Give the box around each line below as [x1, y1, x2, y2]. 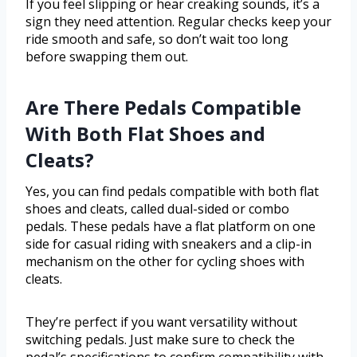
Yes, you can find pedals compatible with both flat [25, 182, 319, 201]
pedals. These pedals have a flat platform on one [25, 218, 316, 236]
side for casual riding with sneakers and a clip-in [25, 235, 312, 253]
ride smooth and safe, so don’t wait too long [25, 30, 288, 49]
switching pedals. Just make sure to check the [25, 331, 295, 349]
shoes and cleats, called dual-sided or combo [25, 200, 289, 218]
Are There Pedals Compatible [25, 94, 301, 121]
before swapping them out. [25, 48, 188, 66]
